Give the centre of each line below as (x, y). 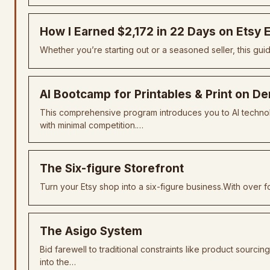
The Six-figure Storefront (112, 168)
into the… (58, 262)
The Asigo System (91, 231)
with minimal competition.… (92, 125)
